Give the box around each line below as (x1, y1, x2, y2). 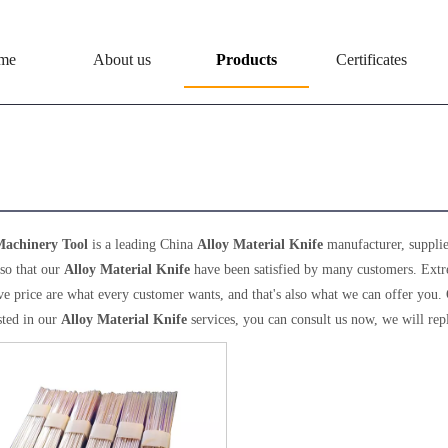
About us (92, 51, 151, 68)
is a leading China (88, 237, 197, 252)
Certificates (336, 51, 407, 68)
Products (216, 51, 277, 68)
